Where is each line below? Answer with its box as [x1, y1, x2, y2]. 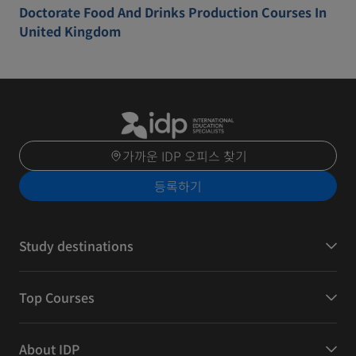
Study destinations [19, 236, 133, 256]
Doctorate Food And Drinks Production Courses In [19, 2, 327, 21]
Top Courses [19, 288, 95, 308]
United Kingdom [19, 21, 121, 41]
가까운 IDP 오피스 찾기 [122, 146, 247, 166]
